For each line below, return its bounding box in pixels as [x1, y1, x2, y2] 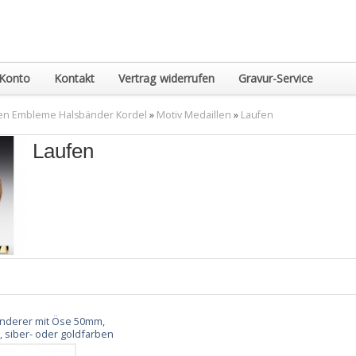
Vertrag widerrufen [118, 71, 215, 86]
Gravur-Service [238, 71, 313, 86]
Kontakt [54, 71, 95, 86]
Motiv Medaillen [157, 108, 231, 122]
